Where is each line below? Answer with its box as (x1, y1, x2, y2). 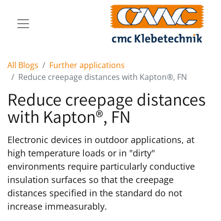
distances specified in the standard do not (7, 187, 182, 199)
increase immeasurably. (7, 200, 107, 212)
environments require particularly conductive (7, 160, 195, 172)
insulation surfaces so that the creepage (7, 174, 174, 185)
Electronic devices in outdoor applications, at (7, 134, 194, 146)
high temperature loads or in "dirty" (7, 147, 155, 159)
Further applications (49, 60, 125, 71)
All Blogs (7, 60, 38, 71)
